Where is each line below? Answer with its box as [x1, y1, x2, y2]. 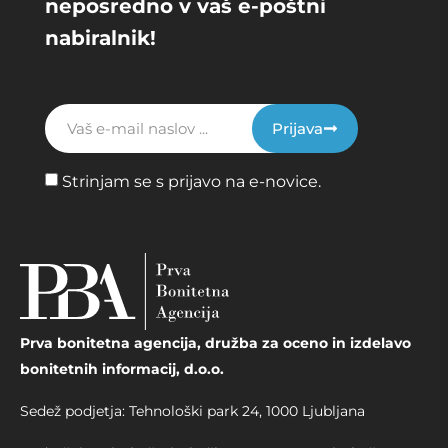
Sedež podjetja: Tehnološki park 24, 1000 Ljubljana [20, 402, 365, 421]
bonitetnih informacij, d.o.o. [20, 360, 224, 379]
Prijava [271, 119, 323, 139]
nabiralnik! [45, 26, 156, 51]
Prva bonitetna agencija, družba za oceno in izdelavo [20, 334, 411, 353]
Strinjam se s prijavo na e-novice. [62, 172, 321, 192]
